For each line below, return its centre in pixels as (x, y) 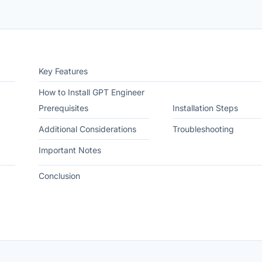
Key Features (63, 71)
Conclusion (59, 176)
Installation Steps (205, 108)
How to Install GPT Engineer (92, 92)
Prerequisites (63, 108)
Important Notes (70, 150)
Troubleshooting (203, 129)
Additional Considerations (87, 129)
